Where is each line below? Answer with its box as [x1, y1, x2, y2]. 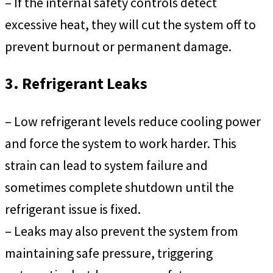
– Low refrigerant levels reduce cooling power [5, 112, 261, 130]
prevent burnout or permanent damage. [5, 37, 232, 55]
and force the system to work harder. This [5, 134, 236, 152]
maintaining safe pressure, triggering [5, 244, 213, 261]
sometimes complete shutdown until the [5, 178, 234, 196]
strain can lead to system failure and [5, 156, 208, 174]
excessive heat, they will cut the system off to [5, 15, 256, 33]
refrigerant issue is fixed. [5, 200, 141, 218]
